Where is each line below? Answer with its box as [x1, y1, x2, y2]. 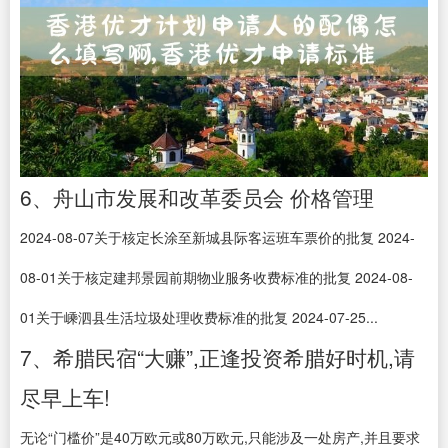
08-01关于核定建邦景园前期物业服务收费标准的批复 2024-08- [20, 267, 413, 287]
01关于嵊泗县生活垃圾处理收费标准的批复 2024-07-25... [20, 307, 378, 327]
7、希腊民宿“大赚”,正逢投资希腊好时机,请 [20, 342, 415, 372]
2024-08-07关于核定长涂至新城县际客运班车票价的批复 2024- [20, 227, 415, 247]
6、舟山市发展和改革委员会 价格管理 [20, 182, 374, 212]
